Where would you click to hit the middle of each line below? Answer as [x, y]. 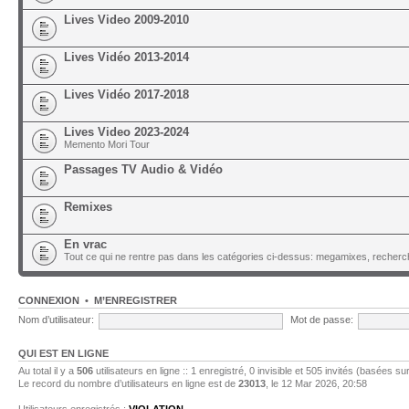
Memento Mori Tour [107, 144]
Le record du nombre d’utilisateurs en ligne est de [128, 383]
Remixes [88, 206]
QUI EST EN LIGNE [63, 353]
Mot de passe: [321, 320]
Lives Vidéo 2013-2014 [126, 57]
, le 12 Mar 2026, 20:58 [316, 383]
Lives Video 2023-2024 [126, 131]
